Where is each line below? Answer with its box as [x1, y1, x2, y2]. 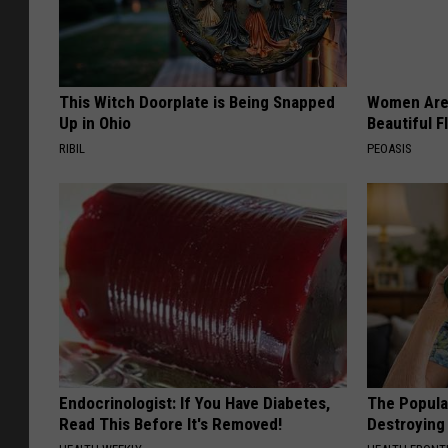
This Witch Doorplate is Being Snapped [59, 92, 335, 113]
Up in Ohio [59, 113, 131, 134]
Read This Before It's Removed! [59, 414, 282, 435]
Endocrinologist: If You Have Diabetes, [59, 393, 330, 414]
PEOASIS [367, 141, 413, 157]
